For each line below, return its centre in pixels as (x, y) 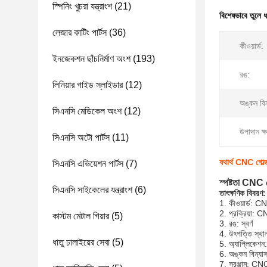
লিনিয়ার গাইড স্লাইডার (88, 85)
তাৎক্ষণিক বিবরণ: (243, 193)
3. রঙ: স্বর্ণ (236, 223)
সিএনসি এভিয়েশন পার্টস (88, 164)
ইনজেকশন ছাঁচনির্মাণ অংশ (91, 59)
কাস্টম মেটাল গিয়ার (81, 216)
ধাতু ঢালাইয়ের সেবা (81, 242)
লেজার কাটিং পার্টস (80, 32)
